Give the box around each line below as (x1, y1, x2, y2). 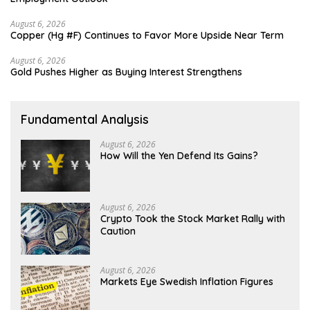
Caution (100, 224, 136, 237)
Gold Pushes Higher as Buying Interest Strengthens (10, 65, 242, 78)
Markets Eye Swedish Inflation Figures (100, 275, 273, 288)
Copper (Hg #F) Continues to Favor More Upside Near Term (10, 28, 284, 42)
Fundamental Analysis (21, 111, 149, 127)
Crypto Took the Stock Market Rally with (100, 212, 285, 225)
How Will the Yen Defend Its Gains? (100, 149, 258, 162)
